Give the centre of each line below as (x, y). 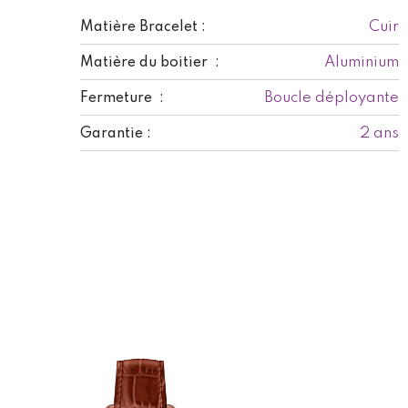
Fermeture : (122, 98)
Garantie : (116, 133)
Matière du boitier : (150, 62)
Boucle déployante (331, 97)
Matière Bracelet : (143, 27)
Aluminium (362, 62)
